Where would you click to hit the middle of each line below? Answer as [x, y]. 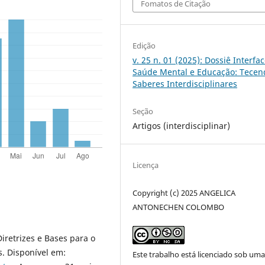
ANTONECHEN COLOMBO [179, 207]
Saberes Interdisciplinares [185, 84]
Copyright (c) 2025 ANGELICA [184, 193]
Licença [146, 165]
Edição [144, 46]
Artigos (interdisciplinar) [182, 125]
